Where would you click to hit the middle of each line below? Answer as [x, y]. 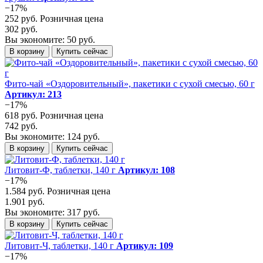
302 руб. [21, 29]
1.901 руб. [25, 201]
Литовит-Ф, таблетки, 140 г [60, 170]
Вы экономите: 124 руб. [52, 136]
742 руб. [21, 126]
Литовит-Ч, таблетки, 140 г [59, 245]
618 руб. [22, 115]
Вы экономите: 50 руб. [50, 39]
